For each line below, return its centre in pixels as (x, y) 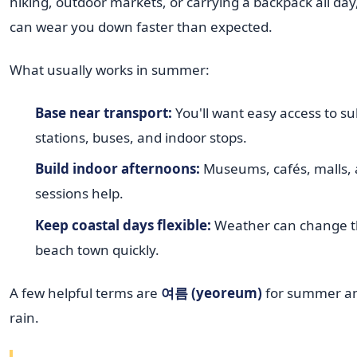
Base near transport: (103, 112)
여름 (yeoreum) (212, 292)
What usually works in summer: (110, 70)
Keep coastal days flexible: (123, 225)
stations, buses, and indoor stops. (141, 137)
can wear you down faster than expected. (141, 27)
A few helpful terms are (85, 292)
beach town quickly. (97, 249)
